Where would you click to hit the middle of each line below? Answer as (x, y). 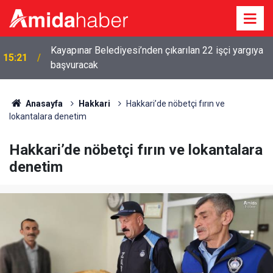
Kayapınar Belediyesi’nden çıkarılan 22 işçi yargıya (157, 50)
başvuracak (74, 65)
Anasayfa (43, 104)
